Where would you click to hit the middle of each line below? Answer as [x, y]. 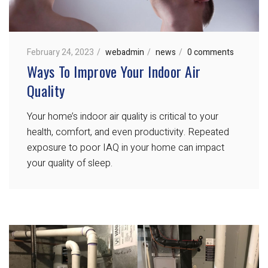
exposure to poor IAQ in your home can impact [126, 148]
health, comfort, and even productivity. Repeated [128, 133]
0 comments [211, 53]
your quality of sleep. [70, 164]
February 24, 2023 [60, 53]
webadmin [125, 53]
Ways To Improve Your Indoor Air [114, 71]
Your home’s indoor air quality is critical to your [123, 117]
